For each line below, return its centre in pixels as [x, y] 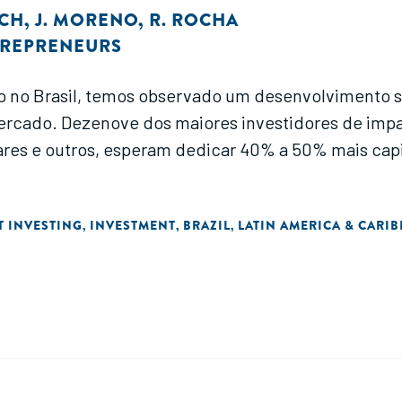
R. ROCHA [194, 20]
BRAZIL [207, 225]
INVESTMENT [133, 225]
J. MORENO [87, 20]
